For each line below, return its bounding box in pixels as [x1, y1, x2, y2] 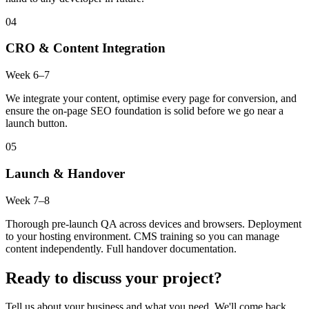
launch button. [6, 117, 68, 130]
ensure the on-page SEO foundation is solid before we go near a [6, 105, 283, 117]
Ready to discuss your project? [6, 268, 222, 287]
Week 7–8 [6, 194, 50, 206]
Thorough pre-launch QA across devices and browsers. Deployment [6, 217, 301, 230]
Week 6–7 [6, 69, 50, 81]
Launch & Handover [6, 166, 125, 181]
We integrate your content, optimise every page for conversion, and [6, 92, 297, 105]
